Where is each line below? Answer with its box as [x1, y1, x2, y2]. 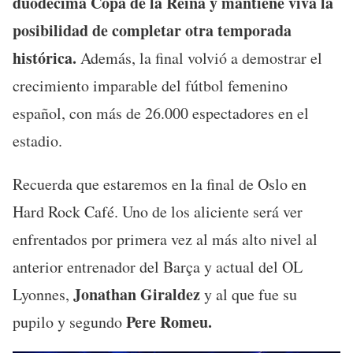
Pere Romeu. [126, 310, 212, 333]
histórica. [13, 46, 76, 69]
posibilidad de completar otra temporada [13, 18, 292, 42]
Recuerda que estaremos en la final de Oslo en [13, 173, 307, 195]
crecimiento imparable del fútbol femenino [13, 74, 288, 96]
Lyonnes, [13, 283, 73, 305]
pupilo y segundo [13, 310, 126, 333]
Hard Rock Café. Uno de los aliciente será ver [13, 200, 303, 222]
